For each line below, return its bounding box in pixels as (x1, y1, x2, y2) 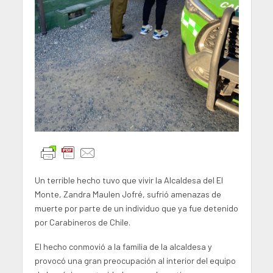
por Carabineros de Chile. (34, 216, 130, 227)
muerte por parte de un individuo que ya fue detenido (34, 202, 238, 213)
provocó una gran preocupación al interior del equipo (34, 255, 236, 266)
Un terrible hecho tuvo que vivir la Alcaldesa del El (34, 174, 223, 185)
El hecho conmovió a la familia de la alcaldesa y (34, 241, 212, 252)
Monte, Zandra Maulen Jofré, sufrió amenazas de (34, 188, 221, 199)
